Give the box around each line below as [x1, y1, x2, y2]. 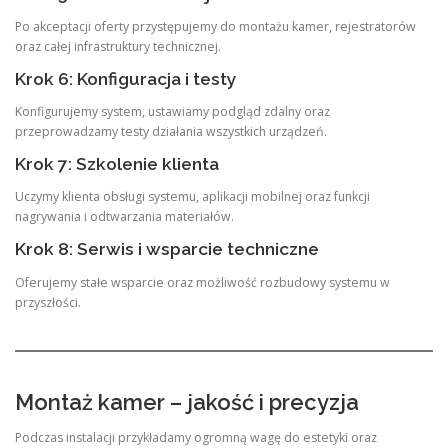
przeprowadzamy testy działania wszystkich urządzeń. [15, 123, 327, 140]
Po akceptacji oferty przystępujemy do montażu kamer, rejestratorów [15, 17, 416, 35]
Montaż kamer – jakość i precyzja [15, 389, 359, 415]
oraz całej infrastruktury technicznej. [15, 37, 221, 55]
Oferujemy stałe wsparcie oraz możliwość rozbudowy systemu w [15, 273, 390, 291]
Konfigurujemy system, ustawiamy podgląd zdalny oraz [15, 103, 330, 120]
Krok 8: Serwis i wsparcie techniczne [15, 239, 319, 260]
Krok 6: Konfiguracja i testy [15, 68, 237, 89]
